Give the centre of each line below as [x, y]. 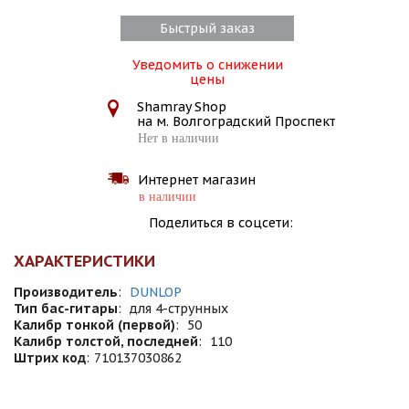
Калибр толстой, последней [106, 341]
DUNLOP [156, 292]
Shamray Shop [181, 107]
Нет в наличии [178, 138]
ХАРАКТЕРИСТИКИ [84, 261]
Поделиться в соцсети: [221, 223]
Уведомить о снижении [207, 65]
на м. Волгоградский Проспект [236, 121]
